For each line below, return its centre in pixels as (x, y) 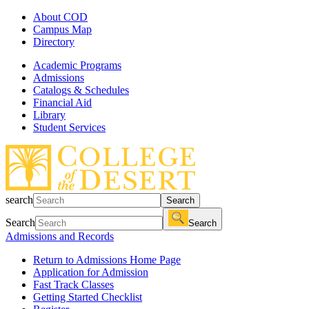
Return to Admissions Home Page (107, 260)
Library (49, 115)
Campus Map (62, 29)
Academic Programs (77, 65)
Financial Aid (62, 102)
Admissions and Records (60, 236)
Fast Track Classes (73, 285)
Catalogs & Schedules (81, 90)
